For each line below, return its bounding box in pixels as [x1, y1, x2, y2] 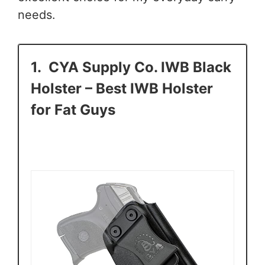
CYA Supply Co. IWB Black [45, 59, 231, 76]
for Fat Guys [31, 101, 115, 119]
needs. [18, 8, 56, 22]
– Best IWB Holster [85, 80, 213, 98]
